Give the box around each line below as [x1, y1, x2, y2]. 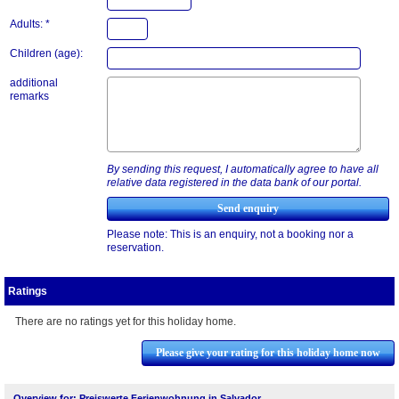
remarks [10, 90, 49, 103]
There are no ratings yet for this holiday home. [15, 315, 236, 329]
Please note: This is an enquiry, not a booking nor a [107, 228, 354, 241]
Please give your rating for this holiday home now [156, 346, 380, 360]
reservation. [107, 241, 164, 255]
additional [10, 77, 58, 90]
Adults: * [10, 18, 50, 31]
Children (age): [10, 47, 83, 61]
